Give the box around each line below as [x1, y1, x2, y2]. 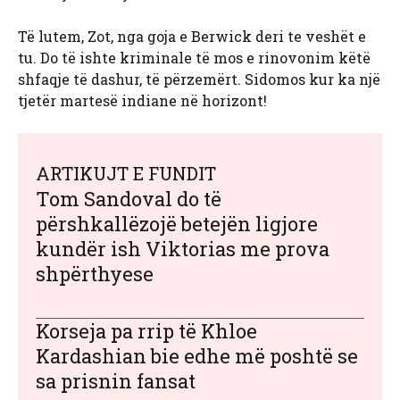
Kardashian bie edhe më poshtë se [36, 343, 358, 370]
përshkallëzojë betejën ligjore [36, 211, 318, 237]
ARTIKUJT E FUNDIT [36, 162, 216, 186]
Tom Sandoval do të [36, 186, 221, 212]
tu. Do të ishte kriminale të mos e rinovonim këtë [18, 48, 371, 68]
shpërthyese [36, 261, 154, 287]
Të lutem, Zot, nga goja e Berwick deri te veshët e [18, 27, 366, 46]
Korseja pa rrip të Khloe [36, 318, 257, 345]
